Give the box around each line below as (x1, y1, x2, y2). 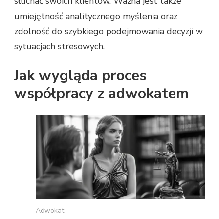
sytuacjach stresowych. (14, 41, 105, 53)
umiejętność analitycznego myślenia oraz (14, 10, 177, 22)
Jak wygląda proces (14, 66, 147, 86)
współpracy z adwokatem (14, 84, 189, 104)
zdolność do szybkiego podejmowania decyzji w (14, 25, 203, 38)
